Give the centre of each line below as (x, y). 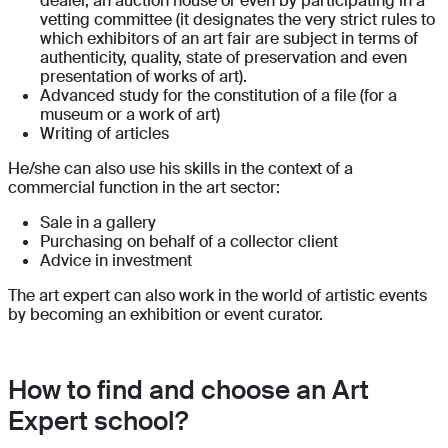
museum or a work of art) (130, 115)
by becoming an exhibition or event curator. (165, 315)
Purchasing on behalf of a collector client (189, 242)
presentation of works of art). (143, 77)
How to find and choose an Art (188, 390)
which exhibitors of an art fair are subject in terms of (229, 39)
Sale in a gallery (98, 223)
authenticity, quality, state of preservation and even (223, 58)
